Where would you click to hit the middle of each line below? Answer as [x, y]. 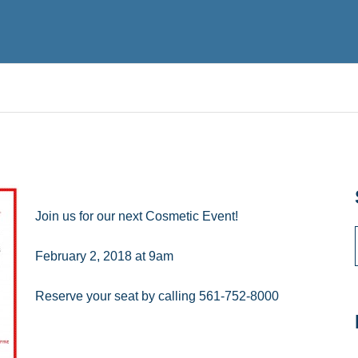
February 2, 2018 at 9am [104, 256]
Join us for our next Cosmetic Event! [137, 216]
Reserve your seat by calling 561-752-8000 [157, 296]
